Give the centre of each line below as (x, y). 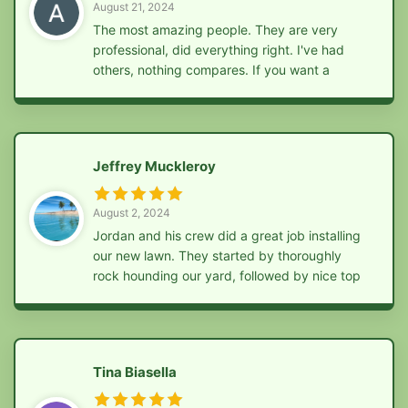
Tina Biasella (135, 372)
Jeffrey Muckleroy (154, 166)
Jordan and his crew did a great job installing (227, 235)
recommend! (130, 315)
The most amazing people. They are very (215, 29)
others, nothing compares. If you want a (211, 69)
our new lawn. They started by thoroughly (217, 255)
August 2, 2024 (132, 212)
